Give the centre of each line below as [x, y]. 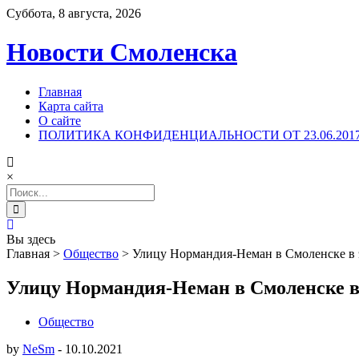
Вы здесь [31, 239]
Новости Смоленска [122, 52]
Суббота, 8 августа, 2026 [74, 13]
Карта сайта [71, 106]
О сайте [60, 120]
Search [23, 190]
